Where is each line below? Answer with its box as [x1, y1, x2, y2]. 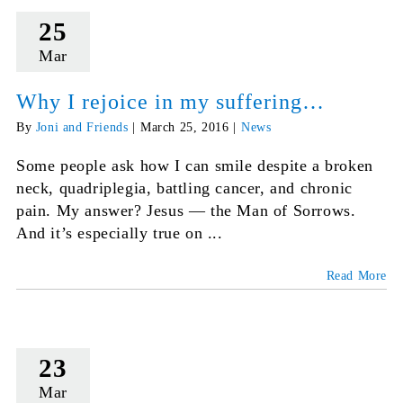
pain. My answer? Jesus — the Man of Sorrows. [15, 201, 356, 220]
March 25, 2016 [139, 121, 229, 135]
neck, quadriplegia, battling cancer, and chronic [15, 179, 353, 198]
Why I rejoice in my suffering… [15, 90, 325, 114]
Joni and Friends [35, 121, 129, 135]
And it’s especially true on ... [15, 224, 223, 243]
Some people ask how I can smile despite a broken [15, 157, 373, 175]
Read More [326, 269, 388, 283]
